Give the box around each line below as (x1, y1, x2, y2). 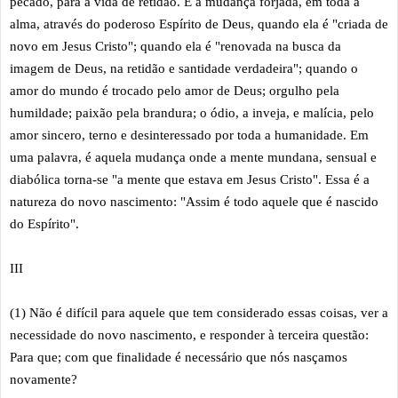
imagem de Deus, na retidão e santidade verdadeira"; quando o (10, 60, 358, 76)
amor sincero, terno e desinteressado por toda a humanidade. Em (10, 127, 369, 142)
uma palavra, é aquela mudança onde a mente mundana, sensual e (10, 149, 377, 164)
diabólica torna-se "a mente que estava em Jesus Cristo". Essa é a (10, 171, 370, 187)
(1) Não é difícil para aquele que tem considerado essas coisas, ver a (10, 305, 388, 320)
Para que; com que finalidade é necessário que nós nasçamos (10, 349, 347, 364)
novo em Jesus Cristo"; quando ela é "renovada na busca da (10, 38, 341, 53)
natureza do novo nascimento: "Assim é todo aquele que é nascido (10, 194, 378, 209)
